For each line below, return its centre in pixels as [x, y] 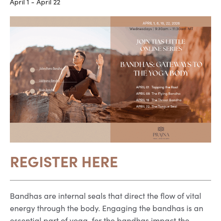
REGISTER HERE [64, 161]
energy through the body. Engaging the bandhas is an [107, 208]
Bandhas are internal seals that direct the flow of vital [106, 196]
